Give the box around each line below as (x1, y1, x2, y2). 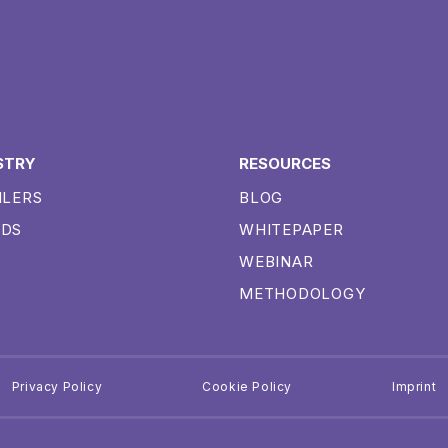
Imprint (392, 379, 437, 395)
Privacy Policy (11, 379, 103, 395)
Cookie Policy (202, 379, 292, 395)
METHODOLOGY (239, 284, 366, 304)
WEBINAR (239, 252, 314, 272)
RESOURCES (239, 154, 331, 174)
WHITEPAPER (239, 220, 344, 240)
